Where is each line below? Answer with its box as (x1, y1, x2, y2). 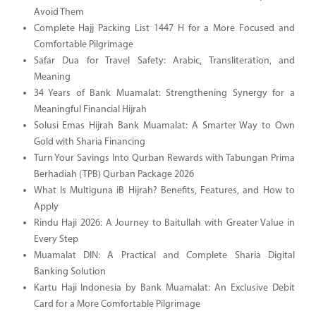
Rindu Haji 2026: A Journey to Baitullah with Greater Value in (33, 217, 295, 229)
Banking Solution (33, 266, 106, 277)
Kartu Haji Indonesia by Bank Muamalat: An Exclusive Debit (33, 282, 295, 293)
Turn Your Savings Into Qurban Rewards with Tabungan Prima (33, 152, 295, 164)
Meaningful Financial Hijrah (33, 104, 147, 115)
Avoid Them (33, 6, 84, 18)
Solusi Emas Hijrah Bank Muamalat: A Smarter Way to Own (33, 120, 295, 131)
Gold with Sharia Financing (33, 136, 145, 147)
